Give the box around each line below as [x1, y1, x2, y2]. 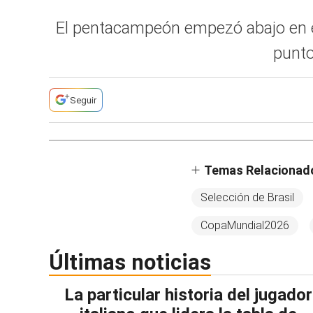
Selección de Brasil [201, 191, 294, 204]
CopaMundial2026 [201, 219, 289, 232]
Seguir [70, 94, 96, 105]
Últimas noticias [64, 249, 211, 275]
